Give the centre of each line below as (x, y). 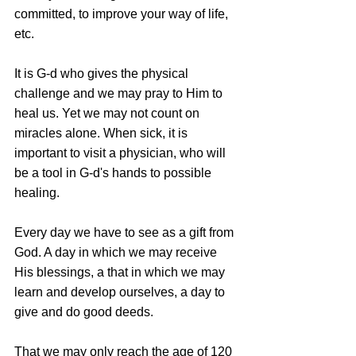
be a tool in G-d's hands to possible (114, 172)
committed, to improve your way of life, (123, 14)
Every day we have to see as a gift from (126, 232)
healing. (37, 192)
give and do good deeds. (84, 311)
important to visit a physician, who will (122, 153)
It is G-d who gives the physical (103, 73)
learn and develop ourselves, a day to (121, 292)
